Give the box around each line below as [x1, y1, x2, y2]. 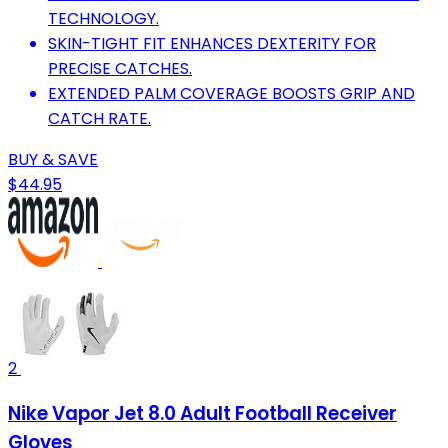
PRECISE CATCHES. [48, 56, 192, 80]
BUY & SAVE [8, 147, 98, 171]
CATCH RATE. [48, 106, 151, 130]
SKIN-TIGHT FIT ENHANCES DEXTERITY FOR [48, 31, 376, 55]
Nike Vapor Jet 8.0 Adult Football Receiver [8, 400, 397, 428]
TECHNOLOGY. [48, 6, 159, 30]
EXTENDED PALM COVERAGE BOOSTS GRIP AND [48, 81, 415, 105]
